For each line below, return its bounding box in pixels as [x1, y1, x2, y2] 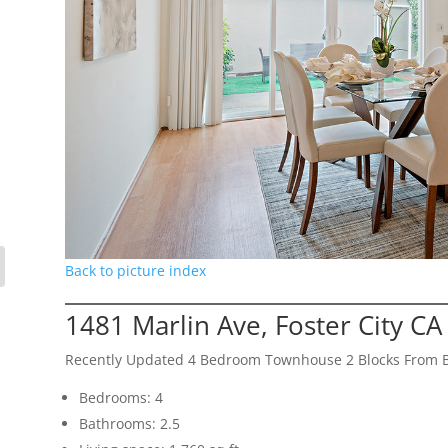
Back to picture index [64, 261, 206, 281]
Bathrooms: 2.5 [78, 414, 180, 434]
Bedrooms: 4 [78, 388, 163, 408]
